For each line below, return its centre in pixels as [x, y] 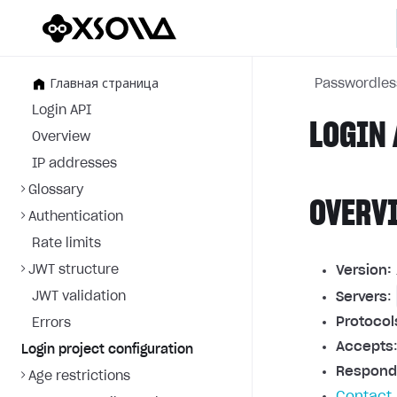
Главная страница [104, 84]
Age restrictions [79, 377]
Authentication [76, 217]
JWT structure [74, 270]
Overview [61, 137]
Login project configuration [107, 350]
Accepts [365, 347]
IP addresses [74, 164]
